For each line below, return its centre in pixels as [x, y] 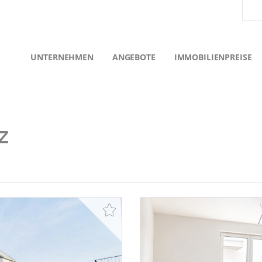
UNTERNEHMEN [62, 57]
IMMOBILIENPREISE [213, 57]
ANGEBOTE [134, 57]
